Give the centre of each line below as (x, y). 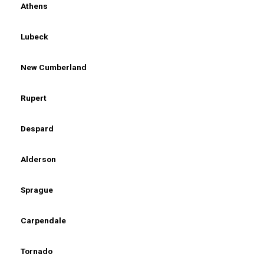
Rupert (34, 98)
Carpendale (43, 220)
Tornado (37, 251)
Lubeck (34, 36)
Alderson (38, 159)
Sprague (37, 189)
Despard (37, 128)
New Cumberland (54, 67)
